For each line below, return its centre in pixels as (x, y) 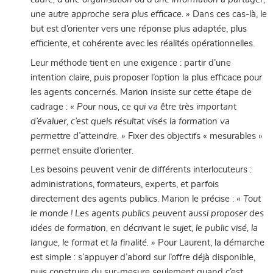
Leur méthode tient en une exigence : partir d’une (131, 63)
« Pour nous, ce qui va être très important (153, 107)
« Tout (249, 199)
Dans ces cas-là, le (230, 15)
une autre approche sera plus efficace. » (112, 15)
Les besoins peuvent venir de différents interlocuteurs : (141, 170)
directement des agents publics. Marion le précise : (133, 199)
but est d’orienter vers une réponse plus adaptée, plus (139, 29)
